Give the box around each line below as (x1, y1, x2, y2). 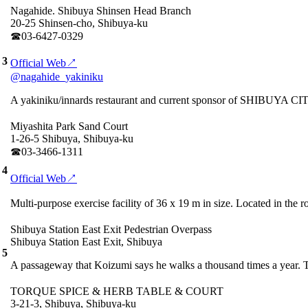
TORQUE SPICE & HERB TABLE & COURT (10, 285, 223, 297)
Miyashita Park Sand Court (10, 120, 128, 132)
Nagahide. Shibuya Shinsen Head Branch (10, 5, 191, 16)
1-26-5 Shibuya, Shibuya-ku (10, 133, 133, 144)
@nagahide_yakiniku (10, 71, 103, 82)
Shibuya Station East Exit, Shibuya (10, 236, 162, 247)
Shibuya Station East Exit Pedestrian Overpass (10, 223, 212, 235)
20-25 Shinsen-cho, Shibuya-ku (10, 17, 148, 29)
